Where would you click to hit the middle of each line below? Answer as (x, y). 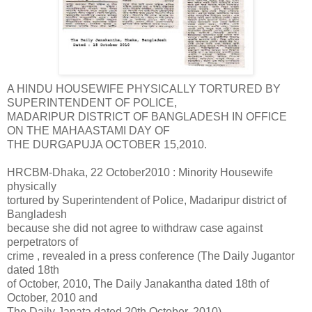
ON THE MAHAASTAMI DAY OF (88, 131)
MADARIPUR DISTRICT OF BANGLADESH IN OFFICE (147, 117)
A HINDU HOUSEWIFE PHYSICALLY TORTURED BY (144, 89)
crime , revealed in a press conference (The (115, 256)
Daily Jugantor (259, 256)
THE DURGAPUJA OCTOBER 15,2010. (107, 145)
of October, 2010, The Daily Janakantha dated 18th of (138, 284)
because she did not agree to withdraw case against (135, 228)
